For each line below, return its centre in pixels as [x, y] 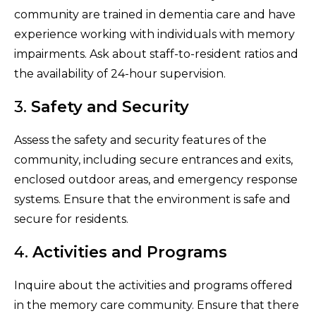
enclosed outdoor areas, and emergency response [156, 179]
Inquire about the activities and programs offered [153, 285]
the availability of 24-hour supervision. [120, 73]
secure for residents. [71, 219]
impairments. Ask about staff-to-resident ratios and [156, 54]
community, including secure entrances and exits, [153, 159]
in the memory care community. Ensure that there [157, 305]
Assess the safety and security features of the [140, 140]
